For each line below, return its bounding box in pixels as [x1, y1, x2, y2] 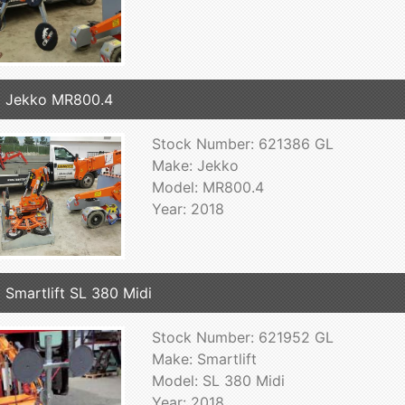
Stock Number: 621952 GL [151, 327, 334, 346]
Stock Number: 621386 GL [151, 134, 334, 153]
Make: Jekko [151, 155, 239, 174]
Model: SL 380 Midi [151, 371, 285, 390]
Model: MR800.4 [151, 177, 264, 196]
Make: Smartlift [151, 349, 257, 368]
